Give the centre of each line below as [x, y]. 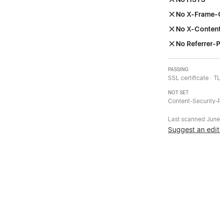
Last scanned [188, 120]
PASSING [179, 70]
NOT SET [179, 93]
